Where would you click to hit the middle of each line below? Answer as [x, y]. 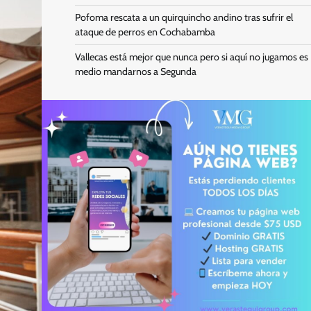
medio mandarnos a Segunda [135, 72]
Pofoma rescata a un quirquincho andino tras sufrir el [184, 17]
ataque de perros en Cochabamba [145, 32]
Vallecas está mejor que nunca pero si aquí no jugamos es [191, 57]
